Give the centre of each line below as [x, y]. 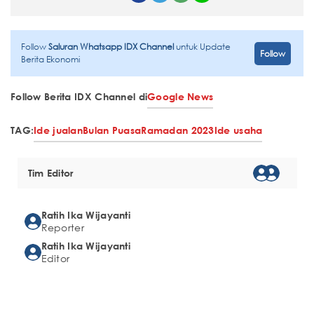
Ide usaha [238, 130]
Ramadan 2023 [178, 130]
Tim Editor [50, 173]
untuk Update [203, 47]
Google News [180, 97]
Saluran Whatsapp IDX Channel [112, 47]
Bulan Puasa [112, 130]
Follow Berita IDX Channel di [79, 97]
